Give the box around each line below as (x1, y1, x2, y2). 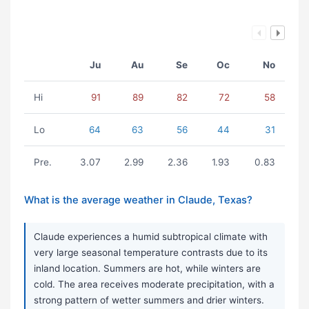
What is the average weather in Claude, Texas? (24, 194, 252, 207)
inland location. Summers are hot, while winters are (34, 263, 261, 275)
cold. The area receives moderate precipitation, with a (34, 279, 275, 290)
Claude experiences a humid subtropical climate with (34, 231, 268, 243)
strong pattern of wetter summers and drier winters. (34, 295, 264, 306)
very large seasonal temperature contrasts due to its (34, 247, 268, 259)
